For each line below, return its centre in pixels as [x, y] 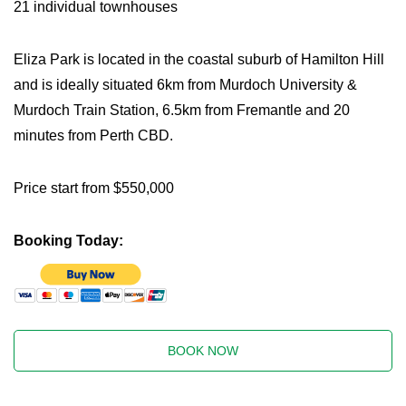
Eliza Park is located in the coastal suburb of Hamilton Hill [199, 59]
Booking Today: [68, 241]
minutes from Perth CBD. [93, 135]
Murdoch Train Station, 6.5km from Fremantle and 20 [182, 110]
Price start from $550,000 [94, 188]
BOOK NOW [203, 351]
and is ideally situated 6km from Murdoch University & [185, 85]
